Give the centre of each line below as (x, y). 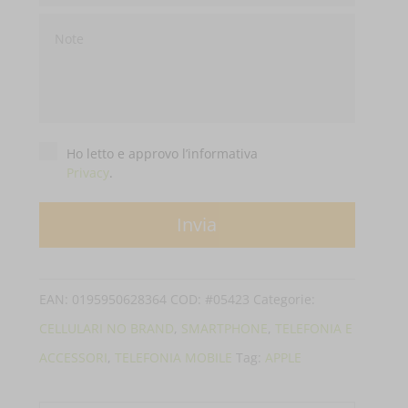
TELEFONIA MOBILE (174, 358)
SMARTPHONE (225, 329)
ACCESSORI (74, 358)
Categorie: (285, 300)
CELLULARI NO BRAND (107, 329)
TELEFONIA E (314, 329)
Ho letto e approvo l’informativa (163, 154)
